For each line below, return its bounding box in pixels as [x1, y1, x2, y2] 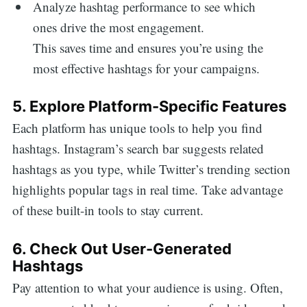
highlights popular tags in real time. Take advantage [12, 181, 283, 199]
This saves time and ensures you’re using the [33, 38, 264, 56]
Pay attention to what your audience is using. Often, [12, 279, 283, 297]
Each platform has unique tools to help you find [12, 119, 262, 137]
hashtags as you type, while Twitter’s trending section [12, 160, 291, 178]
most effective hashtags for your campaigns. [33, 59, 260, 77]
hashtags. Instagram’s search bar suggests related [12, 140, 264, 158]
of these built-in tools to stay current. [12, 201, 204, 219]
